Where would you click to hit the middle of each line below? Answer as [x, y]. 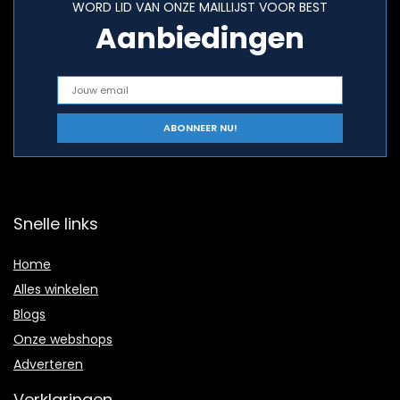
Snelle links [56, 224]
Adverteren [48, 365]
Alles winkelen [56, 290]
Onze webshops [63, 340]
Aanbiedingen [200, 38]
